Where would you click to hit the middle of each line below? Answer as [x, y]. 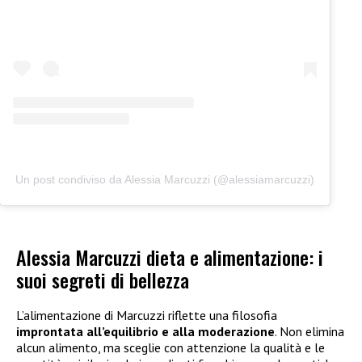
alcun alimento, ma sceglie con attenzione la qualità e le [170, 348]
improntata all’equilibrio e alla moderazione [145, 332]
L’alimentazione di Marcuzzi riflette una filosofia [147, 316]
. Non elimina [309, 332]
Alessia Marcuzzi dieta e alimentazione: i [170, 257]
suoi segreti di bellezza [103, 280]
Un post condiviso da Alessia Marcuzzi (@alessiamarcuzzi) [165, 179]
